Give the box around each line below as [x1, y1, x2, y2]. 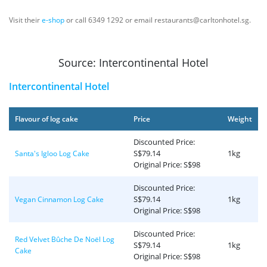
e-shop [42, 15, 64, 25]
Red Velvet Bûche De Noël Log [15, 234, 114, 244]
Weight [228, 114, 252, 124]
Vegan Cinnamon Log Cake [15, 194, 104, 204]
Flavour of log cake [15, 114, 78, 124]
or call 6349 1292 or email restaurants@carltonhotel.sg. [64, 15, 253, 25]
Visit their [9, 15, 42, 25]
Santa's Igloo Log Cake [15, 148, 89, 159]
